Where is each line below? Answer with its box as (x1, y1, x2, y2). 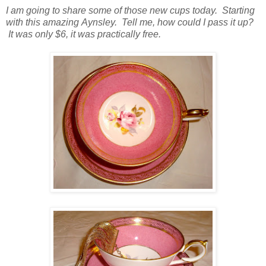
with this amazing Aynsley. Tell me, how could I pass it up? (6, 17, 254, 27)
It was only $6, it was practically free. (6, 28, 161, 39)
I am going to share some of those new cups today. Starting (6, 5, 255, 15)
